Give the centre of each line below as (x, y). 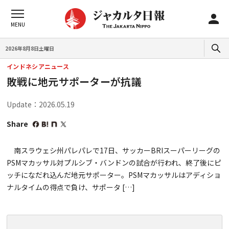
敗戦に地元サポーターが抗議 (74, 82)
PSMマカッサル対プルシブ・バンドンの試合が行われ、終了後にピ (114, 163)
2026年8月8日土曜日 (30, 48)
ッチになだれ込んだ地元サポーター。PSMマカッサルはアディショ (114, 175)
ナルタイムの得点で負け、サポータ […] (71, 187)
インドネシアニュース (38, 66)
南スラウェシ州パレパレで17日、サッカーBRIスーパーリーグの (113, 150)
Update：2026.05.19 (41, 104)
